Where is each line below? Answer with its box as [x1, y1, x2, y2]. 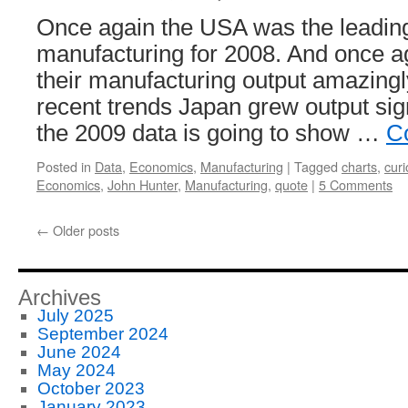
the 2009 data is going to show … [36, 120, 386, 146]
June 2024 [36, 342, 121, 362]
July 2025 [36, 306, 114, 325]
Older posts [49, 220, 119, 240]
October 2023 [36, 379, 145, 398]
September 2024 [36, 324, 168, 343]
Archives [18, 285, 101, 310]
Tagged [294, 157, 338, 176]
